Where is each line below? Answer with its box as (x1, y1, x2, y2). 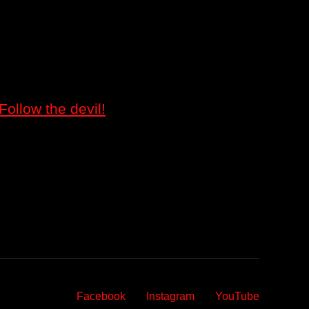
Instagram (146, 290, 195, 302)
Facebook (77, 290, 126, 302)
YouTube (215, 290, 259, 302)
